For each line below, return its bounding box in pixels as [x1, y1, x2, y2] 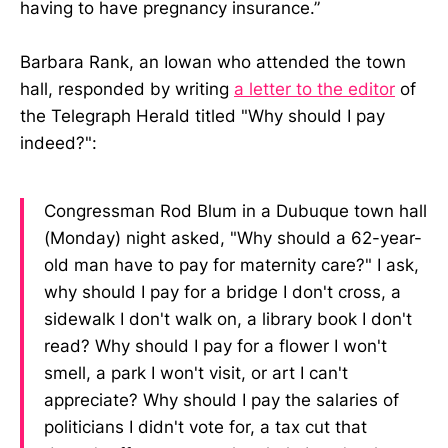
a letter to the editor [234, 79, 395, 100]
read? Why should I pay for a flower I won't [44, 336, 387, 357]
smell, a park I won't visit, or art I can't [44, 363, 348, 384]
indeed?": [20, 133, 97, 154]
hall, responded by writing [20, 79, 234, 100]
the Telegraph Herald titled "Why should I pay [20, 106, 385, 127]
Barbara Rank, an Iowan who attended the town [20, 52, 406, 73]
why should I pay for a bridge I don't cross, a [44, 282, 401, 303]
